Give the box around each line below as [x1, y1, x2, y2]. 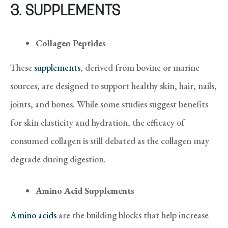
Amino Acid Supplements [36, 184, 134, 196]
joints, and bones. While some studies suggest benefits [10, 98, 208, 110]
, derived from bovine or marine [80, 61, 199, 73]
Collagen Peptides [36, 37, 106, 49]
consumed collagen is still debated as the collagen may [10, 134, 209, 147]
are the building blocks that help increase [56, 209, 209, 221]
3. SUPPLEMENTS [10, 3, 120, 19]
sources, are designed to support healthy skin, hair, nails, [10, 79, 217, 92]
